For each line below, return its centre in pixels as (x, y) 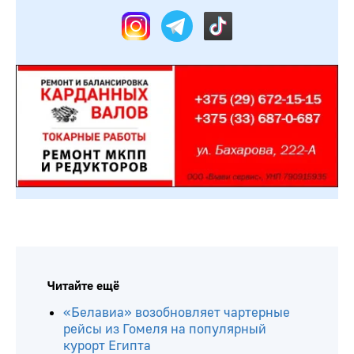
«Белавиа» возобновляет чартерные (177, 313)
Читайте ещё (83, 286)
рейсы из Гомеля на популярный (165, 330)
